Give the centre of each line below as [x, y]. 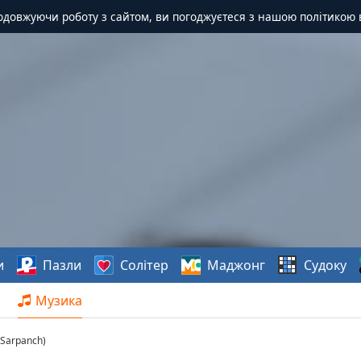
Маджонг [236, 265]
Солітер [144, 265]
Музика [59, 301]
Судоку [325, 265]
